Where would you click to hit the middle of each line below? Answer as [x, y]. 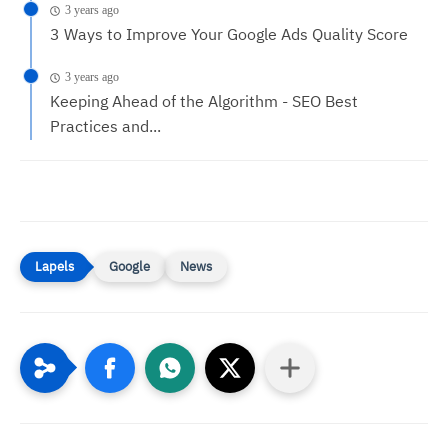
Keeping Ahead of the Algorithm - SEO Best [204, 101]
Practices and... [105, 126]
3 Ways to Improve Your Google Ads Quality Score [229, 34]
